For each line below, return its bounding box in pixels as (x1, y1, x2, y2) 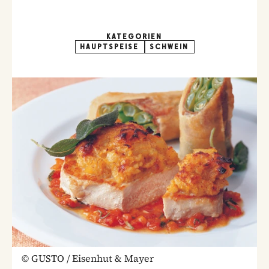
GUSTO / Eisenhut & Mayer (31, 251, 154, 265)
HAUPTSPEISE (80, 43, 139, 51)
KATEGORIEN (106, 32, 163, 41)
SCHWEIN (150, 43, 189, 51)
